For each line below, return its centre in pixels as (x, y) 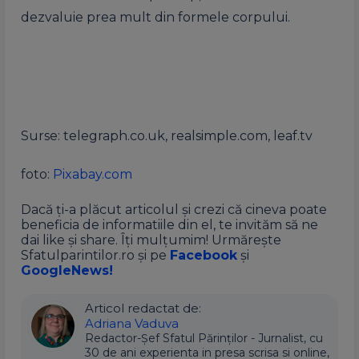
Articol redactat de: (143, 308)
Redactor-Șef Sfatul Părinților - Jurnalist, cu (204, 338)
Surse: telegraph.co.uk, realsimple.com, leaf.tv (167, 135)
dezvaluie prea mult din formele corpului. (155, 17)
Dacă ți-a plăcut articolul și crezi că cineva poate (174, 209)
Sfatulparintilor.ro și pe (95, 255)
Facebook (204, 255)
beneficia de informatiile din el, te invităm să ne (169, 224)
